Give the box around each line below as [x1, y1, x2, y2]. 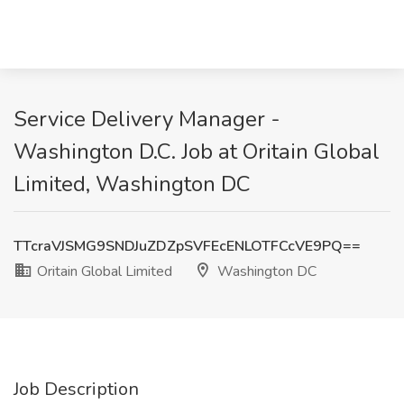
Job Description [14, 377, 139, 401]
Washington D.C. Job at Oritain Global [14, 137, 380, 166]
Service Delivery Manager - [14, 105, 280, 133]
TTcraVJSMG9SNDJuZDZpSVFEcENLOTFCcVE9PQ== [14, 236, 361, 256]
